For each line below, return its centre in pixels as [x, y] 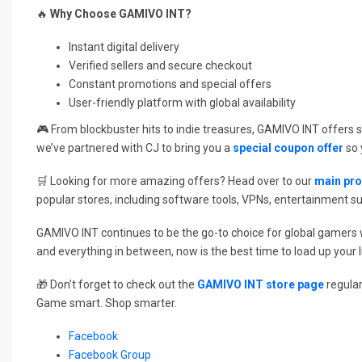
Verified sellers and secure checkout [160, 65]
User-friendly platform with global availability [182, 102]
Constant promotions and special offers [170, 84]
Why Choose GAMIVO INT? [121, 13]
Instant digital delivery [124, 46]
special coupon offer [288, 147]
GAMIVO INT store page [261, 284]
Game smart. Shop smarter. [107, 303]
